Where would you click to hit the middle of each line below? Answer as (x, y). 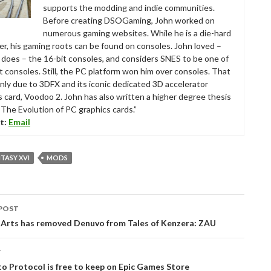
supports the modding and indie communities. (129, 8)
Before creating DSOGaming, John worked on (129, 20)
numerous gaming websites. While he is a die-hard (137, 33)
